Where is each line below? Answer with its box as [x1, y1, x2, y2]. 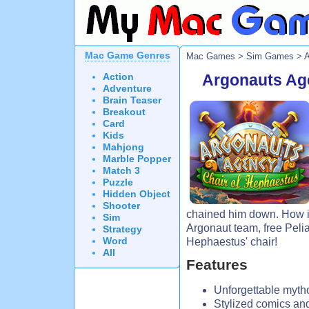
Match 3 [103, 165, 140, 176]
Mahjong [103, 141, 144, 152]
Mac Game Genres [84, 50, 170, 61]
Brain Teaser [103, 94, 161, 106]
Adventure [103, 83, 152, 94]
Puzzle [103, 177, 133, 188]
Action [103, 71, 134, 82]
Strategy [103, 223, 142, 235]
